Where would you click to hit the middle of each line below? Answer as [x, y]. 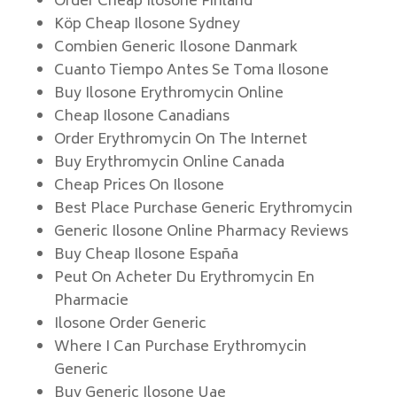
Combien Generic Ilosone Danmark [175, 48]
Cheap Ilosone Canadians [141, 117]
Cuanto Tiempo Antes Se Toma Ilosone [191, 71]
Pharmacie [91, 301]
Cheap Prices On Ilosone [139, 186]
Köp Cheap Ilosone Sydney [147, 25]
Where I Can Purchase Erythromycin [180, 347]
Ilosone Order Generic [130, 324]
